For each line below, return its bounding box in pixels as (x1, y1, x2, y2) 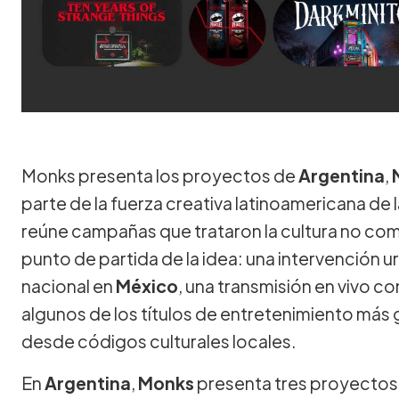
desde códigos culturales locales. (21, 330, 297, 352)
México (116, 274, 178, 297)
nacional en (21, 274, 116, 297)
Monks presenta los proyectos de (21, 164, 298, 186)
